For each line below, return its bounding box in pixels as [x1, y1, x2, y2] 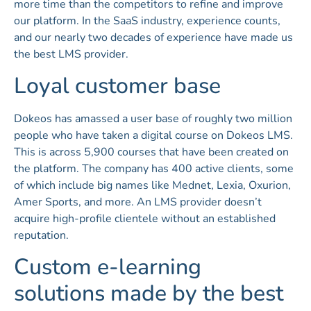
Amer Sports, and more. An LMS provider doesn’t [14, 194, 262, 210]
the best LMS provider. [14, 46, 128, 62]
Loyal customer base [14, 70, 221, 101]
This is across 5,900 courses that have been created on [14, 144, 289, 160]
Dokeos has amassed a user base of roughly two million [14, 110, 292, 126]
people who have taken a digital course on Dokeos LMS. [14, 127, 293, 143]
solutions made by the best [14, 278, 283, 308]
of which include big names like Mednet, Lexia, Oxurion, [14, 177, 291, 193]
